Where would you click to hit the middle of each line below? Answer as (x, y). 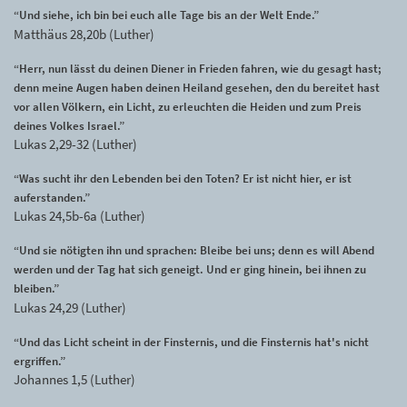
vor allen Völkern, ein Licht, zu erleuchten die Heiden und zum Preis (188, 106)
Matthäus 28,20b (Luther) (84, 34)
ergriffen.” (40, 361)
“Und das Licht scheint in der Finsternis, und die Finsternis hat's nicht (191, 342)
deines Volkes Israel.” (69, 125)
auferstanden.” (52, 198)
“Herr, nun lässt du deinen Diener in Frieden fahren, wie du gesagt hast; (198, 68)
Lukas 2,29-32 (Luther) (75, 144)
